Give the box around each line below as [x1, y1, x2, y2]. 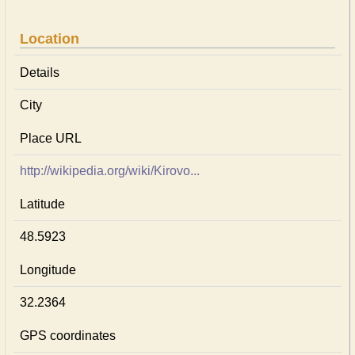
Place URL [20, 132, 82, 145]
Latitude [20, 197, 65, 211]
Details [20, 66, 59, 79]
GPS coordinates [20, 329, 116, 342]
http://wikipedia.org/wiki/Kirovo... [20, 164, 200, 177]
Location [20, 31, 79, 47]
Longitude [20, 263, 76, 277]
